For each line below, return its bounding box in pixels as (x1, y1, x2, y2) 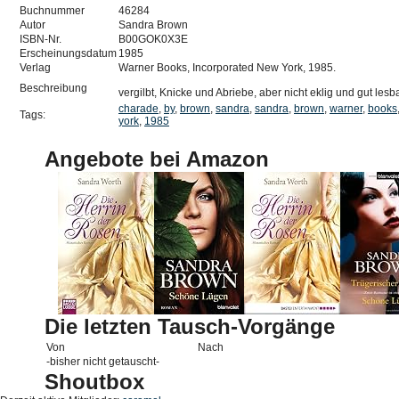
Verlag (20, 61, 51, 74)
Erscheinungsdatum (20, 47, 117, 60)
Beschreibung (20, 82, 87, 94)
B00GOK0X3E (118, 33, 188, 45)
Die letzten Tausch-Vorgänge (45, 314, 335, 338)
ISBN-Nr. (20, 33, 61, 45)
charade (118, 102, 159, 115)
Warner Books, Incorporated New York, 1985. (118, 61, 336, 74)
